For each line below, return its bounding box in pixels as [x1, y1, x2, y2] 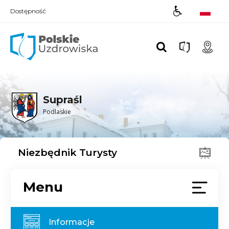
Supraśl [42, 94, 82, 106]
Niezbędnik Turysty [18, 146, 117, 158]
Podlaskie [42, 107, 71, 116]
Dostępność [10, 7, 46, 15]
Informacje [49, 217, 95, 227]
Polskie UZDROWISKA [97, 32, 148, 38]
